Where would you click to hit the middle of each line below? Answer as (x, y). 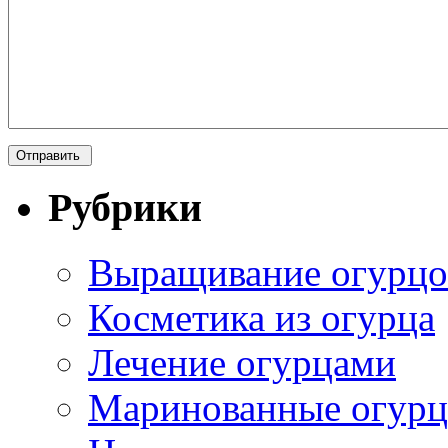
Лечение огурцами (242, 363)
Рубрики (125, 208)
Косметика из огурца (261, 318)
